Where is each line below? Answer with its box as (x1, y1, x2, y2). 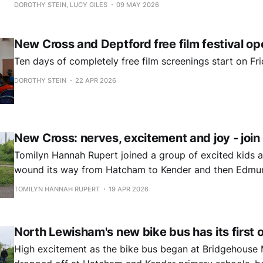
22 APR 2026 (75, 76, 116, 85)
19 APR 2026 (109, 185, 149, 193)
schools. (14, 178, 50, 190)
